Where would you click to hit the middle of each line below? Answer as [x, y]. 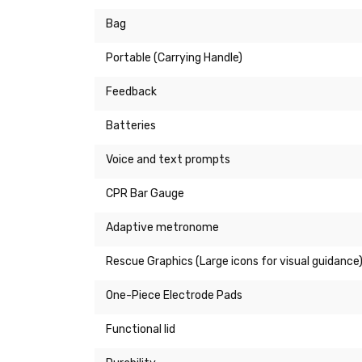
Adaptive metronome [162, 228]
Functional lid [141, 330]
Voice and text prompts [168, 160]
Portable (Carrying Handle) [174, 58]
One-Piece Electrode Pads [174, 296]
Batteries [131, 126]
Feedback [131, 92]
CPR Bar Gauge [145, 194]
